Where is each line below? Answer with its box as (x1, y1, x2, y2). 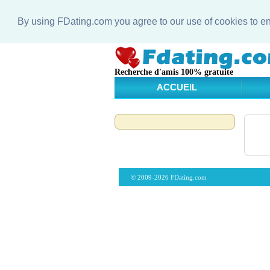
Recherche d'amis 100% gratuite (114, 67, 233, 77)
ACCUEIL (156, 82, 197, 93)
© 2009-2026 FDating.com (131, 173, 207, 181)
